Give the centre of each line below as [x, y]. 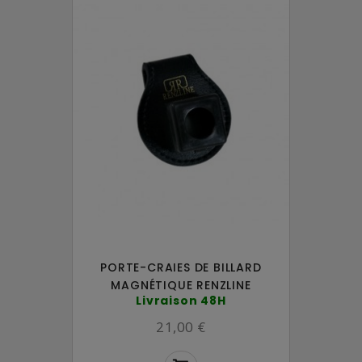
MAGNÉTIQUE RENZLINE [181, 285]
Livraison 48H [181, 300]
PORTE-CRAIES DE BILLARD [181, 267]
